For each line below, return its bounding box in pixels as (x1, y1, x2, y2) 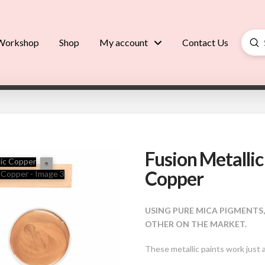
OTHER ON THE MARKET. (145, 219, 247, 230)
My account (99, 37, 148, 48)
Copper (145, 167, 203, 190)
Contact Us (182, 37, 228, 48)
